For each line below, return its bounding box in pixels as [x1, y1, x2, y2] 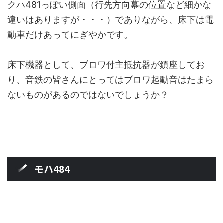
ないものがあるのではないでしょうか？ [7, 89, 169, 100]
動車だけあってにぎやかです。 [7, 29, 133, 40]
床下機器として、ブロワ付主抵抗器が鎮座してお [7, 59, 205, 70]
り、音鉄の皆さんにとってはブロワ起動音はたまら [7, 74, 214, 85]
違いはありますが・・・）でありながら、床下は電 [7, 14, 214, 25]
